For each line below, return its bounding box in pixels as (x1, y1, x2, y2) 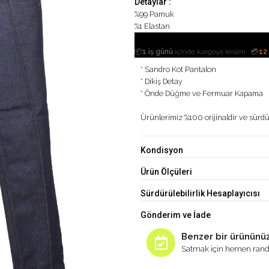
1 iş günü (142, 47, 173, 56)
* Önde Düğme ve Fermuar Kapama (141, 89, 263, 98)
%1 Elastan (134, 22, 170, 31)
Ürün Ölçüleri (141, 167, 192, 177)
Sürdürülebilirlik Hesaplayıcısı (141, 189, 260, 198)
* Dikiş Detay (141, 77, 183, 86)
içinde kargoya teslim (173, 47, 246, 56)
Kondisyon (141, 145, 183, 155)
